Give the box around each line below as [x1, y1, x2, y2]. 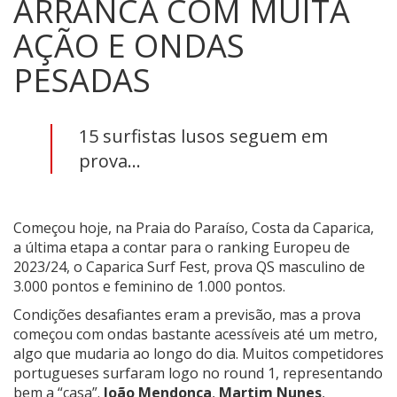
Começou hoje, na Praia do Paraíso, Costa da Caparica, [13, 217, 374, 237]
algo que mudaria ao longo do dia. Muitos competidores [13, 343, 384, 363]
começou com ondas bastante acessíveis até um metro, [13, 323, 378, 344]
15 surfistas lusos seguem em [78, 123, 328, 148]
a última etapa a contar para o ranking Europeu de [13, 237, 350, 257]
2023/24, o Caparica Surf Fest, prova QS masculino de [13, 256, 365, 276]
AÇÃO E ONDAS [13, 23, 245, 67]
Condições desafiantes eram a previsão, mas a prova [13, 304, 361, 324]
